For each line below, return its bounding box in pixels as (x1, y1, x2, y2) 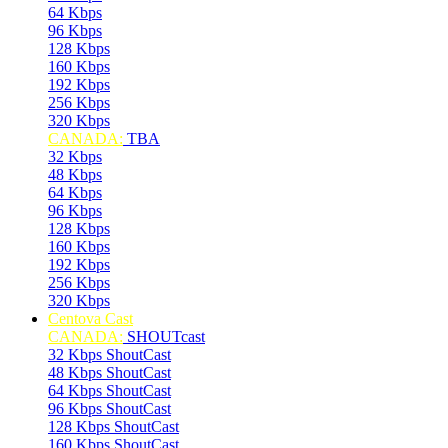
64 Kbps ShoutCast (48, 382, 171, 399)
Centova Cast (48, 310, 133, 327)
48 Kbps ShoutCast (48, 364, 171, 381)
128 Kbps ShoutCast (48, 418, 179, 435)
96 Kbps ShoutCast (48, 400, 171, 417)
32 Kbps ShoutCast (48, 346, 171, 363)
